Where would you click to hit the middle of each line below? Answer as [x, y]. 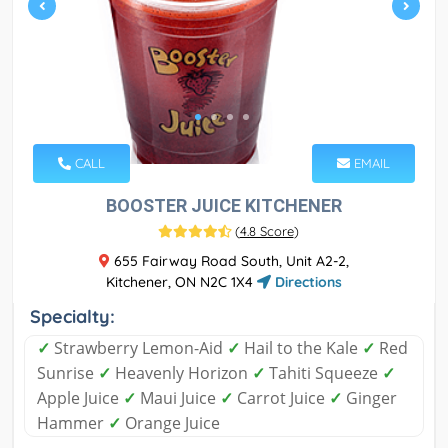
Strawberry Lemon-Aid [138, 348]
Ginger [369, 398]
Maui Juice [178, 398]
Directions [306, 282]
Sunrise [67, 373]
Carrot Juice [281, 398]
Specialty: [72, 317]
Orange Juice [170, 423]
